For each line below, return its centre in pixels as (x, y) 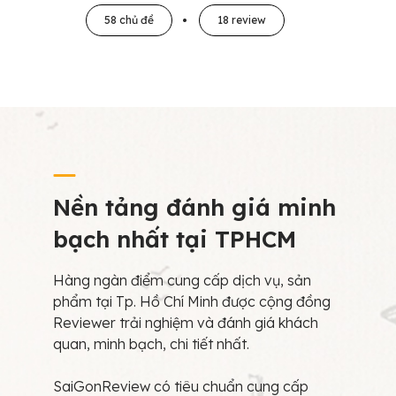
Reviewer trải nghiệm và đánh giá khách (186, 323)
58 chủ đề (129, 20)
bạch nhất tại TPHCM (175, 239)
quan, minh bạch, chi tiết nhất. (151, 344)
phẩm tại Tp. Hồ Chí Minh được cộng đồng (192, 301)
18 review (241, 20)
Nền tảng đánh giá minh (194, 207)
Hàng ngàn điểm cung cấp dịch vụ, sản (182, 280)
